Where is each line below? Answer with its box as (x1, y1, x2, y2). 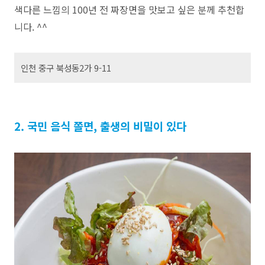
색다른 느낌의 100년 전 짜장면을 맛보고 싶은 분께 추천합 (14, 2, 244, 17)
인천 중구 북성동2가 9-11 (21, 61, 111, 74)
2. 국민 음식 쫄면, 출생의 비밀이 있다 (14, 117, 186, 134)
